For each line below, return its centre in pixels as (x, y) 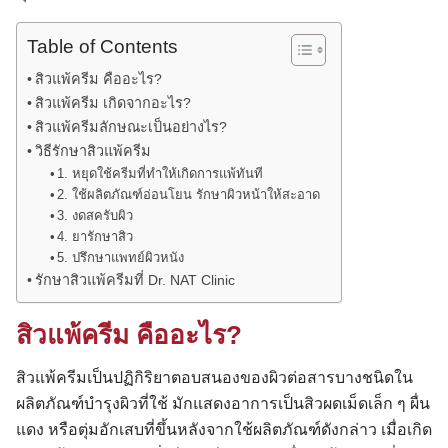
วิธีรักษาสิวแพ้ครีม (92, 151)
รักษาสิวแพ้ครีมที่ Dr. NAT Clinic (134, 280)
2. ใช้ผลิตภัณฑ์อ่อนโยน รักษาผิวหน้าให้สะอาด (189, 194)
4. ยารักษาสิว (95, 236)
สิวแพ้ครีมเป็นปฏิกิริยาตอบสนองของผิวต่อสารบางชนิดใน (214, 377)
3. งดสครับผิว (95, 215)
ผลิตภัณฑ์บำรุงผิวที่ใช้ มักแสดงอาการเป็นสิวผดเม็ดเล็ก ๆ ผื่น (223, 403)
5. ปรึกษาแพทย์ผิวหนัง (121, 257)
